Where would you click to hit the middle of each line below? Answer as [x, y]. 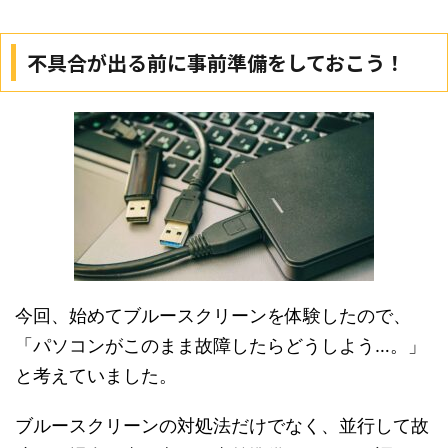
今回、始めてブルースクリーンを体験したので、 [213, 316]
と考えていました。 [96, 376]
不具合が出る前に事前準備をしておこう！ [216, 63]
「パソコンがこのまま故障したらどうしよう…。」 [220, 346]
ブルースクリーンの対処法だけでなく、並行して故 [222, 426]
